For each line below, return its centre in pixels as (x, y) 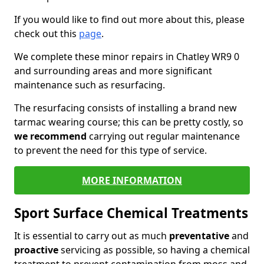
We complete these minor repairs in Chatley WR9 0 (127, 57)
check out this (47, 34)
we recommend (50, 136)
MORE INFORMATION (132, 180)
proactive (36, 250)
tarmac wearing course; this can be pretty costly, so (129, 122)
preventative (199, 236)
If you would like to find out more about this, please (129, 19)
